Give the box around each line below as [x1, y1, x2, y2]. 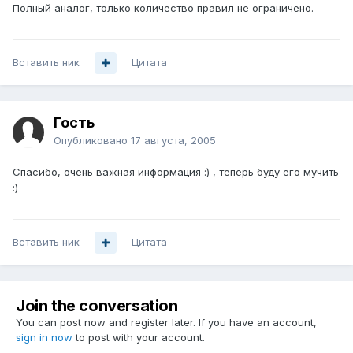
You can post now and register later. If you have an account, [16, 316, 317, 329]
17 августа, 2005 [131, 134, 216, 147]
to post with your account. [72, 331, 205, 344]
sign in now [16, 331, 72, 344]
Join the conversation [16, 296, 178, 316]
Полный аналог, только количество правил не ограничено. [13, 2, 314, 15]
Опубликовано [54, 134, 131, 147]
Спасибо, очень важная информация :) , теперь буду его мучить [13, 165, 339, 179]
